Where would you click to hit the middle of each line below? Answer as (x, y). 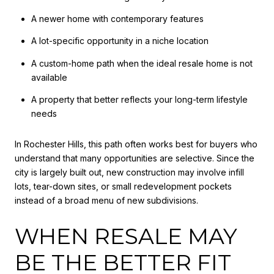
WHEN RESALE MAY (126, 236)
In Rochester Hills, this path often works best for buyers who (136, 144)
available (49, 77)
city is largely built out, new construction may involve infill (129, 172)
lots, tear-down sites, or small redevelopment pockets (123, 186)
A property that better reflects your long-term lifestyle (139, 100)
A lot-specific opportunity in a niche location (120, 41)
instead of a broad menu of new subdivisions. (106, 200)
